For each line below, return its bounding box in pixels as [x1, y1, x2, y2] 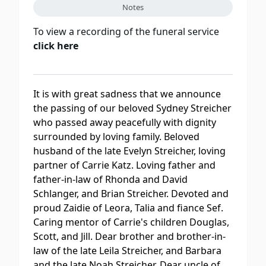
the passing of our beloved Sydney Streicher [33, 102, 232, 115]
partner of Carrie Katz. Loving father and [33, 159, 216, 172]
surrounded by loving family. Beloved [33, 130, 199, 144]
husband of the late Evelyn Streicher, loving [33, 144, 226, 158]
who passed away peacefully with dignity [33, 116, 216, 129]
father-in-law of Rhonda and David [33, 173, 188, 186]
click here [33, 39, 78, 52]
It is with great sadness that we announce [33, 87, 221, 101]
